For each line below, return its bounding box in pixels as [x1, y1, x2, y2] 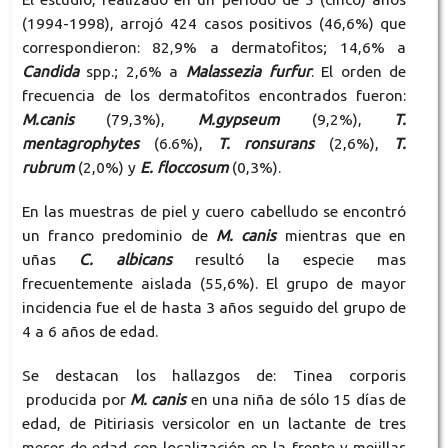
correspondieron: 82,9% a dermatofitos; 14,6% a [21, 39, 407, 57]
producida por [21, 391, 130, 409]
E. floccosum [135, 159, 228, 177]
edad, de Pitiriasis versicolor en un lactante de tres [21, 415, 407, 433]
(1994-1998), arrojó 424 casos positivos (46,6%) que [21, 15, 407, 33]
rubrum [21, 159, 74, 177]
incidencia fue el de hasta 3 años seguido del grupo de [21, 299, 407, 317]
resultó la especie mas [172, 251, 407, 269]
